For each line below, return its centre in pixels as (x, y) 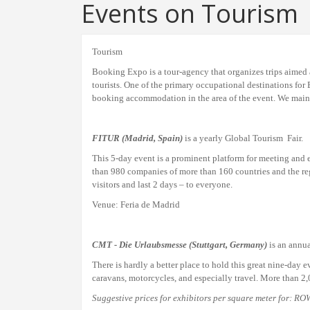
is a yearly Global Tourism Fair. (243, 138)
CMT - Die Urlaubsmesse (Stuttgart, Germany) (180, 245)
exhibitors (192, 298)
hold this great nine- (249, 265)
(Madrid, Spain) (152, 138)
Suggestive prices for (133, 298)
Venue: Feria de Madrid (136, 204)
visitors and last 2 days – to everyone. (162, 184)
